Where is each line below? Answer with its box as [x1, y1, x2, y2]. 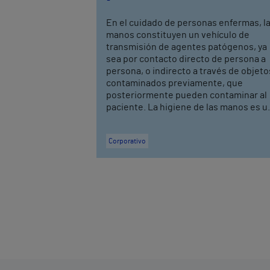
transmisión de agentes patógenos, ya [106, 42, 267, 52]
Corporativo [108, 137, 146, 145]
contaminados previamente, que [106, 78, 243, 88]
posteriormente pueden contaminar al [106, 90, 267, 100]
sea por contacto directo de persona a [106, 54, 266, 64]
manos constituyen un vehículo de [106, 30, 250, 40]
